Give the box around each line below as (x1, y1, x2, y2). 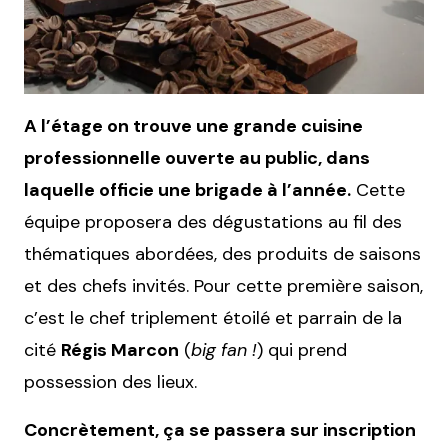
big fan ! (191, 338, 257, 362)
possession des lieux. (24, 370, 197, 394)
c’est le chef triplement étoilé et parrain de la (24, 306, 402, 330)
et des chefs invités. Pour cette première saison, (24, 274, 423, 298)
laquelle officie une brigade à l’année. (24, 178, 351, 202)
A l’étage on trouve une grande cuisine (24, 114, 363, 138)
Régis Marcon (61, 338, 179, 362)
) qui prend (257, 338, 347, 362)
